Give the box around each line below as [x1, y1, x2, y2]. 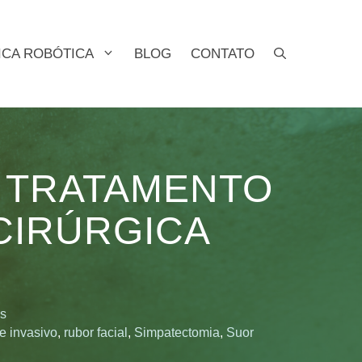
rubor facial [63, 326, 128, 340]
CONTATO [191, 45, 255, 61]
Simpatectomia [133, 326, 220, 340]
